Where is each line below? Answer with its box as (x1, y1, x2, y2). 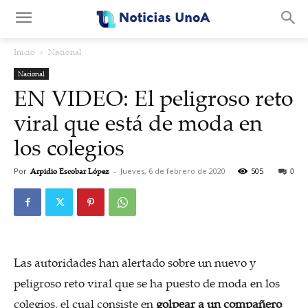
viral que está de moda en (14, 107, 263, 137)
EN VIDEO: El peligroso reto (14, 82, 293, 113)
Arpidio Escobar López (30, 166, 109, 177)
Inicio (14, 46, 35, 58)
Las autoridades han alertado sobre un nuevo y (14, 254, 256, 270)
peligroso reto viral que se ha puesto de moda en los (14, 275, 280, 291)
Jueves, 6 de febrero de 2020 (120, 166, 225, 176)
